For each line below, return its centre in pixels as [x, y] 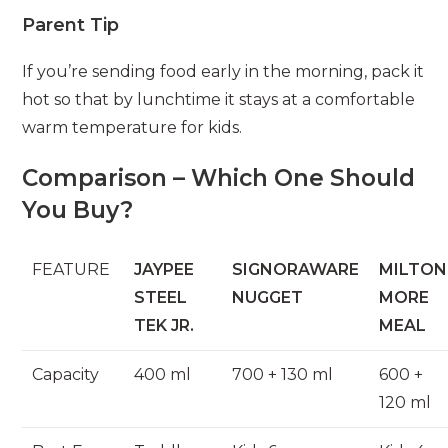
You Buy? [78, 210]
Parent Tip [71, 25]
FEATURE [71, 270]
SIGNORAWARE [296, 270]
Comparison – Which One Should [219, 178]
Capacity [66, 375]
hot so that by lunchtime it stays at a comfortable [219, 100]
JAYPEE [164, 270]
